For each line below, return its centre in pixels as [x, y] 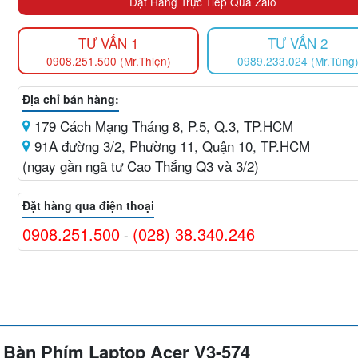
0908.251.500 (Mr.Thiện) [108, 60]
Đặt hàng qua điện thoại [89, 205]
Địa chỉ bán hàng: [71, 99]
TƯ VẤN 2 [298, 42]
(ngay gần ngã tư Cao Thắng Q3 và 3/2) [141, 165]
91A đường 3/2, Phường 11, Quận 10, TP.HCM [171, 145]
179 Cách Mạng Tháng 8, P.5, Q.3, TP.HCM [162, 125]
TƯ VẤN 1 [109, 42]
